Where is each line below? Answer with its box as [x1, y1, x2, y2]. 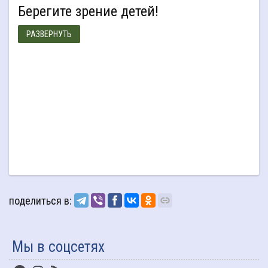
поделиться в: [9, 194, 72, 208]
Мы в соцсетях [12, 238, 105, 256]
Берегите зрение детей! [26, 3, 159, 20]
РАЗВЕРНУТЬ [26, 29, 72, 39]
